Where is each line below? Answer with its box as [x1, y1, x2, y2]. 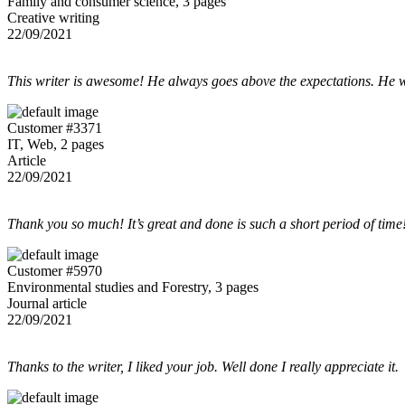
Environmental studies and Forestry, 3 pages [7, 278, 259, 295]
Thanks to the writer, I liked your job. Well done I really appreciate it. [7, 358, 399, 374]
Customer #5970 [7, 262, 102, 278]
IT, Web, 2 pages [7, 136, 104, 152]
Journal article [7, 295, 87, 311]
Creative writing [7, 9, 99, 25]
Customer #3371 [7, 119, 102, 136]
